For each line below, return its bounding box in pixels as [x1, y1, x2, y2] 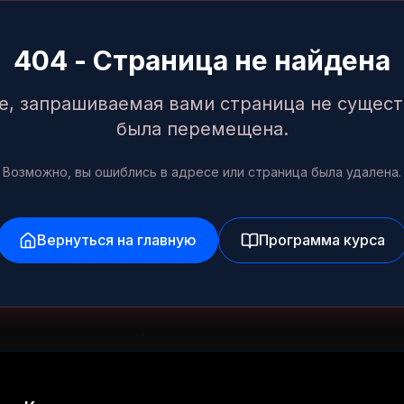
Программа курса [258, 231, 385, 249]
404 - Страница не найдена [14, 44, 390, 77]
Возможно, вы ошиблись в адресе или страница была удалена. [3, 164, 401, 179]
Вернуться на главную [36, 231, 197, 249]
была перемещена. [115, 118, 289, 140]
